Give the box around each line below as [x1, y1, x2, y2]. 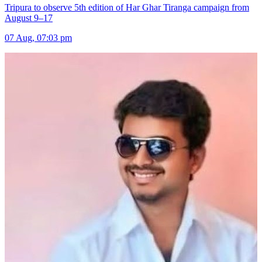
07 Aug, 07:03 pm [5, 33, 72, 43]
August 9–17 [5, 13, 53, 23]
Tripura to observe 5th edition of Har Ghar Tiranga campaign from [5, 2, 249, 13]
